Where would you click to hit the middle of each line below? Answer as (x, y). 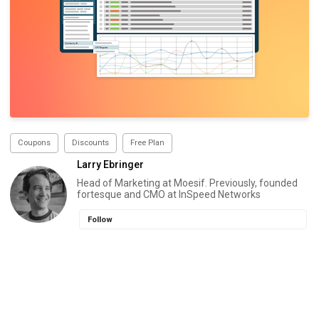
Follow (100, 219)
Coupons (34, 143)
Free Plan (147, 143)
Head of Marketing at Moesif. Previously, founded (187, 183)
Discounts (90, 143)
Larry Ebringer (110, 165)
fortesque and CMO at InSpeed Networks (169, 195)
